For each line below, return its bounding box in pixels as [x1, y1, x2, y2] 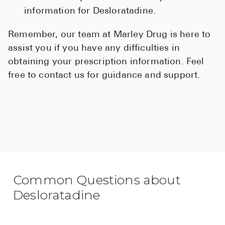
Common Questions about [13, 172, 181, 188]
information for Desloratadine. [24, 7, 156, 17]
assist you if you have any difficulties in [8, 44, 180, 54]
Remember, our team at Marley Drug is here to [8, 30, 211, 40]
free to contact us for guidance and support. [8, 71, 200, 81]
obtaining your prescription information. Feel [8, 57, 204, 67]
